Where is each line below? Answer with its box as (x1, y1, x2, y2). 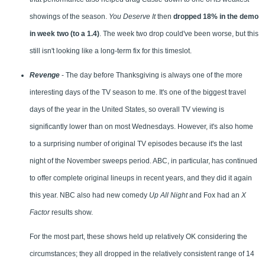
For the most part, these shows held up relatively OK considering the (30, 232, 247, 241)
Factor (30, 208, 50, 217)
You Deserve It (109, 12, 156, 21)
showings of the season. (30, 12, 109, 21)
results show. (50, 208, 93, 217)
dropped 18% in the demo (173, 12, 258, 21)
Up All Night (149, 191, 188, 200)
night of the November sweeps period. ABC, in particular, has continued (30, 157, 257, 166)
